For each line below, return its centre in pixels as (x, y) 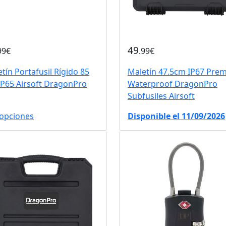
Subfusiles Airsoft (161, 96)
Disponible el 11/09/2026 (176, 116)
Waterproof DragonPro (172, 83)
